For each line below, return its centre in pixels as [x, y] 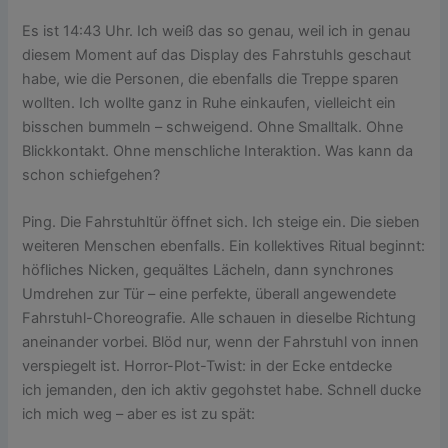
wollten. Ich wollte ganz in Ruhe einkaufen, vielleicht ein [209, 102]
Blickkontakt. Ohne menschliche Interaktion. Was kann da [218, 150]
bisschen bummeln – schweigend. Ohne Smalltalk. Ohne [213, 126]
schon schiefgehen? [91, 174]
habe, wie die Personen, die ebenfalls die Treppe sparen [211, 78]
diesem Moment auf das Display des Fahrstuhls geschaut [217, 54]
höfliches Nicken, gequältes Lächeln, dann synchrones [208, 269]
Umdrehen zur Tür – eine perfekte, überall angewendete [209, 293]
